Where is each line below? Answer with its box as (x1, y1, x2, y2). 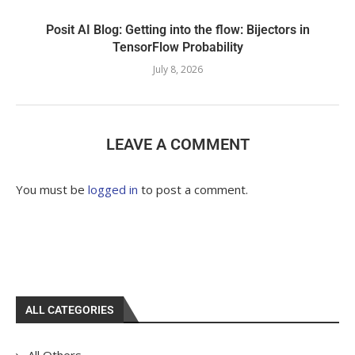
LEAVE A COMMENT (105, 134, 250, 154)
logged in (88, 181, 138, 197)
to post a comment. (138, 181, 248, 197)
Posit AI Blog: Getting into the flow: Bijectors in (45, 21, 310, 37)
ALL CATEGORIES (25, 303, 114, 316)
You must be (16, 181, 88, 197)
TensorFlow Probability (112, 39, 243, 55)
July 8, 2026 (152, 62, 203, 76)
